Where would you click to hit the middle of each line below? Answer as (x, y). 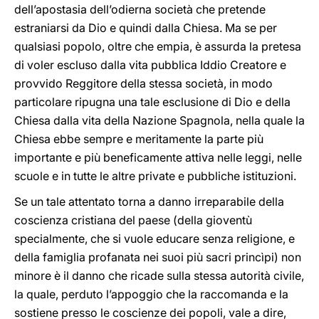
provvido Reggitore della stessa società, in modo (143, 83)
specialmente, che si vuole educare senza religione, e (155, 239)
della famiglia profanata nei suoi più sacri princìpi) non (158, 257)
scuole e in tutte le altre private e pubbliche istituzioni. (155, 176)
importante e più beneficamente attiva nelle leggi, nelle (158, 157)
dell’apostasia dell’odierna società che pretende (140, 9)
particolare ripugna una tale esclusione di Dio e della (152, 102)
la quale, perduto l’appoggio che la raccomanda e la (151, 294)
